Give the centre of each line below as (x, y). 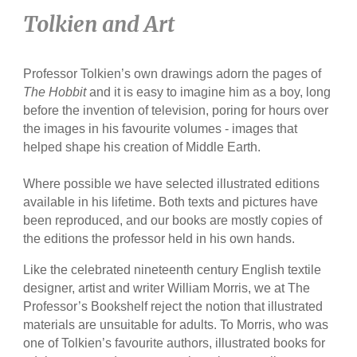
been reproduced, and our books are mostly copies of (173, 220)
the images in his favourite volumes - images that (161, 128)
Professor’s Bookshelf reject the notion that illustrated (173, 306)
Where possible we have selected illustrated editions (172, 183)
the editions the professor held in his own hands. (159, 238)
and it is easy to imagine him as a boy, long (209, 92)
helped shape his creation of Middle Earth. (142, 147)
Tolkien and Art (99, 25)
